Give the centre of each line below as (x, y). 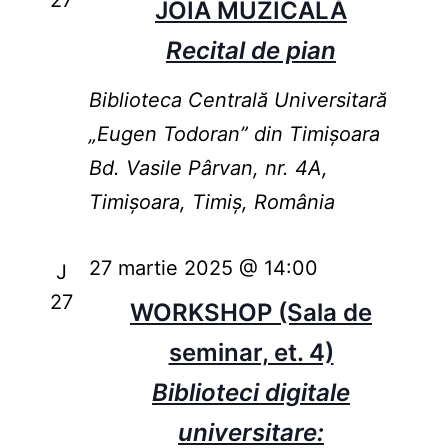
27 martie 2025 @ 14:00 (203, 268)
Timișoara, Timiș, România (211, 202)
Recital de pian (251, 51)
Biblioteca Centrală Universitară (237, 100)
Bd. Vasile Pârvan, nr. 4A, (208, 168)
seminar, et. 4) (251, 353)
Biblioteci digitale (251, 393)
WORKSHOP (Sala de (251, 313)
